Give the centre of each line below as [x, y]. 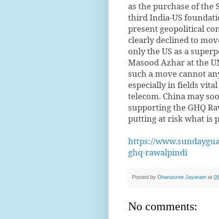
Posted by [145, 177]
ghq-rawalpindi [158, 152]
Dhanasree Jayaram [183, 177]
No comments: [163, 207]
